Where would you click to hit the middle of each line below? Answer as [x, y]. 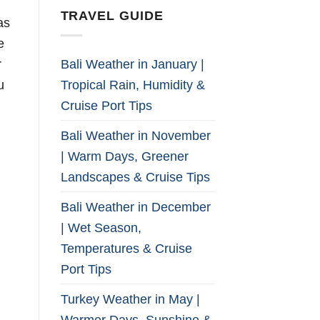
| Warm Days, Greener [124, 156]
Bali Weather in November [135, 136]
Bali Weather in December [135, 207]
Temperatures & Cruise [126, 249]
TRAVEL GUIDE [112, 15]
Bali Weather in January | [132, 64]
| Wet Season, [101, 228]
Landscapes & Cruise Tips [135, 177]
